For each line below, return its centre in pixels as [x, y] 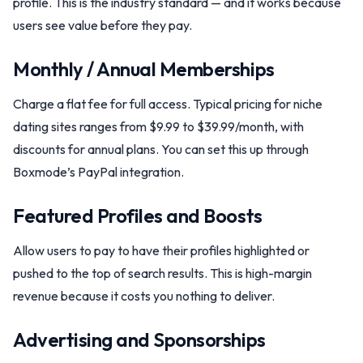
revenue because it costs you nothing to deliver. [144, 296]
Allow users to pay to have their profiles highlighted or [161, 250]
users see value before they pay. [102, 25]
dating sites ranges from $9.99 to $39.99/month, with [158, 126]
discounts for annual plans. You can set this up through [161, 149]
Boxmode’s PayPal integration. [98, 172]
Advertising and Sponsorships [139, 340]
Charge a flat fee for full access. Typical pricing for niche [168, 104]
